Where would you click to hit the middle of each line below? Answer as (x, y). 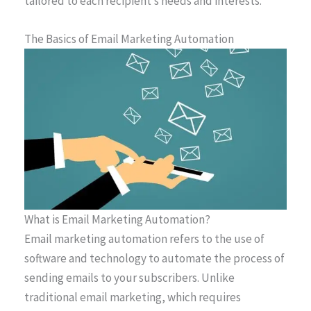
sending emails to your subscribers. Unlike (129, 277)
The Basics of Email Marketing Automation (129, 39)
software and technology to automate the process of (154, 258)
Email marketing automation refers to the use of (144, 238)
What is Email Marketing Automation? (117, 219)
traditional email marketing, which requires (133, 297)
